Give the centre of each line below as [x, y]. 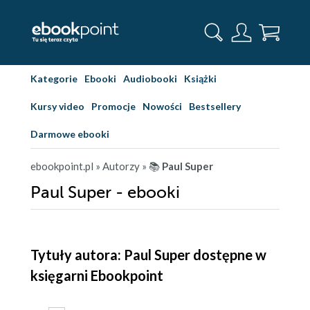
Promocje [113, 106]
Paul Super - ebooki [105, 193]
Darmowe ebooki [70, 134]
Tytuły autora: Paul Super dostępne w [148, 255]
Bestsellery [215, 106]
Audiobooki [150, 79]
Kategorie [54, 79]
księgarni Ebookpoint [97, 275]
